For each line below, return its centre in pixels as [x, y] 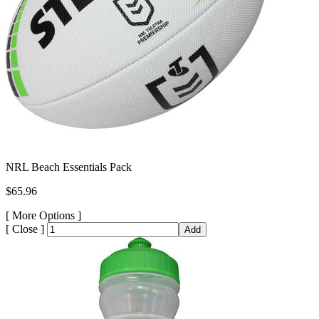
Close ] [28, 229]
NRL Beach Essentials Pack [69, 167]
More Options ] [47, 215]
